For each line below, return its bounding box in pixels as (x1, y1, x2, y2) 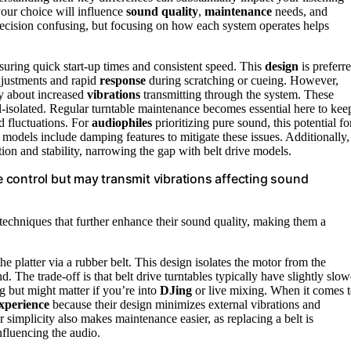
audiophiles (92, 115, 152, 129)
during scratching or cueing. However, (146, 73, 338, 87)
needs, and (272, 4, 327, 18)
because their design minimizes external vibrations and (49, 297, 320, 311)
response (100, 73, 146, 87)
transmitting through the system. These (140, 87, 334, 101)
